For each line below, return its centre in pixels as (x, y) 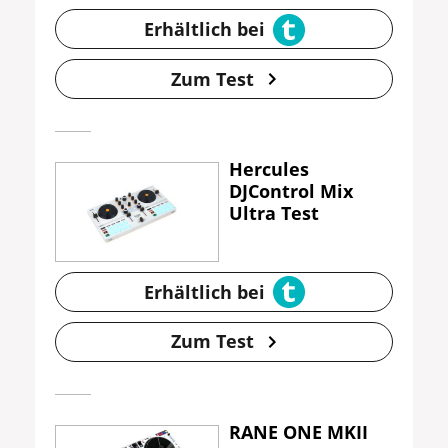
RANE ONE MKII (298, 431)
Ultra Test (274, 213)
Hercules (269, 169)
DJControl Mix (291, 191)
